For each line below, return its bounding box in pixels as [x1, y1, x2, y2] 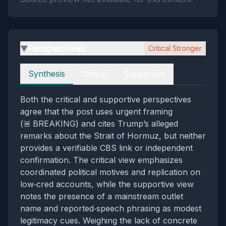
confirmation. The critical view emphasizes [20, 155, 183, 165]
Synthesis [28, 69, 65, 79]
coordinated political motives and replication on [20, 167, 200, 177]
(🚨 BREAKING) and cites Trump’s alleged [20, 119, 178, 129]
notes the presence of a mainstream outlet [20, 191, 183, 201]
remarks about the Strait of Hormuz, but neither [20, 131, 206, 141]
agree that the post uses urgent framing [20, 106, 173, 117]
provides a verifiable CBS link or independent [20, 143, 193, 153]
